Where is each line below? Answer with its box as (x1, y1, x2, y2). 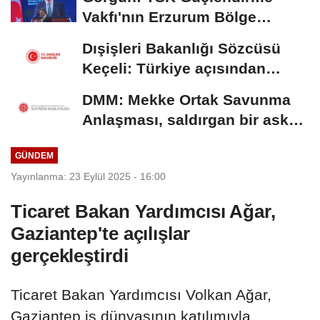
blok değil (82, 131, 154, 148)
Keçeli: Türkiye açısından (82, 59, 266, 76)
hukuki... (82, 79, 144, 96)
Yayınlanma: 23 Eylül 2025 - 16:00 (11, 171, 166, 183)
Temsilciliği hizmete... (82, 28, 239, 45)
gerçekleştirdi (11, 245, 129, 267)
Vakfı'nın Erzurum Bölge (82, 8, 256, 25)
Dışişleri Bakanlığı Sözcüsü (82, 39, 281, 56)
